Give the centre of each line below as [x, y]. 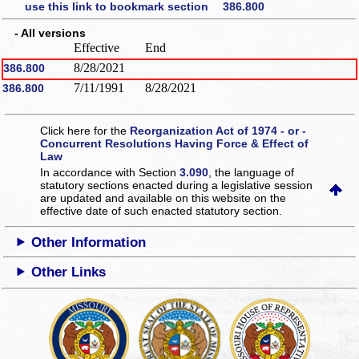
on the [270, 198]
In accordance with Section [110, 172]
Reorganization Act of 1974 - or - [218, 130]
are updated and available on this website [147, 198]
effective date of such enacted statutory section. [161, 210]
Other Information [89, 242]
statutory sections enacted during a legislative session [177, 185]
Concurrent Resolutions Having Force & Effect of [175, 143]
